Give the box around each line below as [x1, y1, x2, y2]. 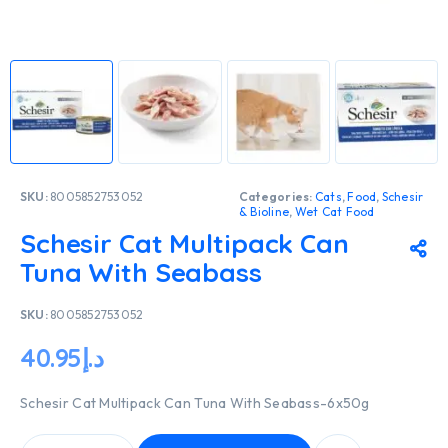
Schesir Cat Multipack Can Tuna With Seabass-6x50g [20, 393, 370, 412]
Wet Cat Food [294, 203, 375, 219]
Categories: [239, 188, 315, 204]
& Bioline [239, 203, 290, 219]
